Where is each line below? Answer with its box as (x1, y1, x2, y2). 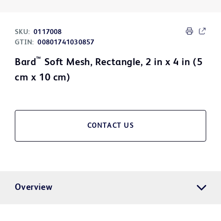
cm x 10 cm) (15, 73, 71, 83)
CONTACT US (87, 122, 134, 130)
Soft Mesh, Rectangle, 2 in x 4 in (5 (41, 58, 203, 68)
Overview (15, 183, 53, 192)
